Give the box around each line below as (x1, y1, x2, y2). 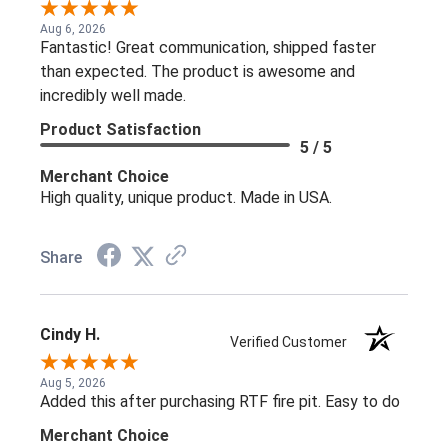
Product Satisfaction (40, 120, 201, 139)
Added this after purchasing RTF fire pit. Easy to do (40, 392, 400, 412)
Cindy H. (40, 325, 100, 344)
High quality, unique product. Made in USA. (40, 188, 332, 207)
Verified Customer (230, 334, 357, 351)
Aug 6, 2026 (40, 22, 106, 36)
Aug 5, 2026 (40, 376, 106, 391)
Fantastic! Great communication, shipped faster (40, 38, 376, 57)
